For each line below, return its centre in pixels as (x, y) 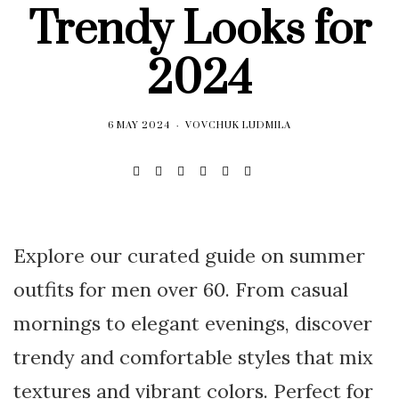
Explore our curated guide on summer (189, 256)
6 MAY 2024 (139, 126)
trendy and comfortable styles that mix (193, 357)
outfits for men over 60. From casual (181, 289)
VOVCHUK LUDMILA (238, 126)
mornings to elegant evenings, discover (193, 323)
